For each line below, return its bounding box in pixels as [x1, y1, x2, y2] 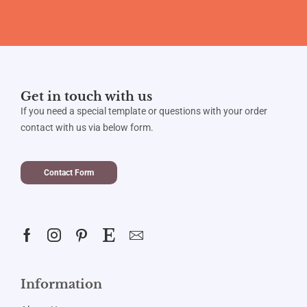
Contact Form [44, 168, 94, 178]
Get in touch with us [21, 88, 152, 104]
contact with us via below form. [21, 121, 153, 133]
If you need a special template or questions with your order [21, 105, 269, 116]
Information [21, 277, 102, 293]
